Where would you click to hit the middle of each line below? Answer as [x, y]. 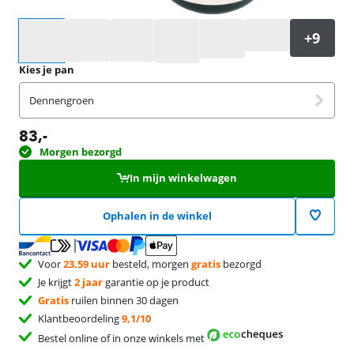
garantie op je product [156, 282]
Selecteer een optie [64, 26]
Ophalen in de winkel [157, 216]
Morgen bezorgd [81, 152]
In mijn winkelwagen [183, 178]
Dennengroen [62, 101]
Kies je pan [47, 70]
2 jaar [88, 282]
